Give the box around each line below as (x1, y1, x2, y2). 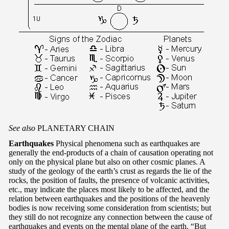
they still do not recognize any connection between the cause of (9, 212, 212, 221)
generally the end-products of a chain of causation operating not (9, 148, 213, 157)
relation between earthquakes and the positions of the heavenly (9, 194, 210, 203)
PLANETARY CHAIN (35, 123, 114, 132)
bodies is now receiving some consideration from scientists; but (9, 203, 211, 212)
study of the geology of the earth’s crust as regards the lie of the (9, 166, 212, 175)
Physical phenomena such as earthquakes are (54, 139, 200, 148)
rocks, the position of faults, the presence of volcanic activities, (9, 175, 210, 185)
